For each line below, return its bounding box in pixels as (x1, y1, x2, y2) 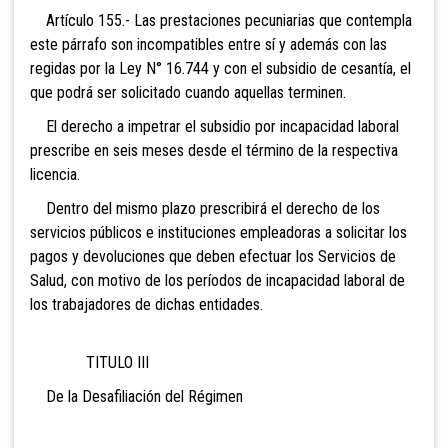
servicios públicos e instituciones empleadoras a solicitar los (30, 222, 407, 242)
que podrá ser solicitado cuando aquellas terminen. (30, 82, 346, 102)
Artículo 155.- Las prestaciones (30, 10, 241, 30)
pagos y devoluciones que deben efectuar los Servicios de (30, 246, 396, 266)
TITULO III (30, 352, 149, 372)
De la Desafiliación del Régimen (30, 386, 243, 406)
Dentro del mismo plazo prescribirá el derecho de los (30, 198, 380, 218)
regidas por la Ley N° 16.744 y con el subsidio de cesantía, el (30, 58, 411, 78)
